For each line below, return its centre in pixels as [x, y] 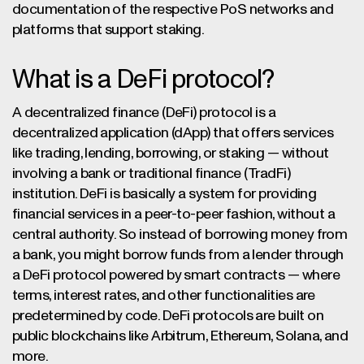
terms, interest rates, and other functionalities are [164, 296]
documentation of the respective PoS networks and [173, 10]
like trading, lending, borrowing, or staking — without [171, 154]
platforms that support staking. [108, 30]
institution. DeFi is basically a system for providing [165, 194]
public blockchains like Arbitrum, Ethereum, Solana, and [180, 336]
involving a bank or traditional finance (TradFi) [152, 174]
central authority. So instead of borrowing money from [180, 235]
